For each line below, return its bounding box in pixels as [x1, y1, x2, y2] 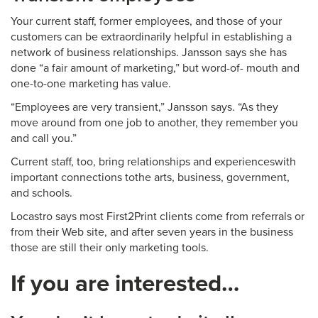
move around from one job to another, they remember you [11, 116, 298, 130]
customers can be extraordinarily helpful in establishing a [11, 30, 292, 44]
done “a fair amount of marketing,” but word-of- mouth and [11, 61, 300, 75]
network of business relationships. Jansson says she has [11, 45, 287, 60]
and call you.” [11, 131, 77, 146]
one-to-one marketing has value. [11, 77, 171, 91]
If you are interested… [11, 270, 239, 297]
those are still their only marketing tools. [11, 241, 209, 255]
